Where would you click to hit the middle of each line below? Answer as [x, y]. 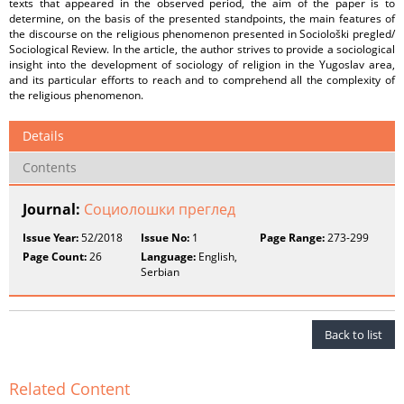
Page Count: [55, 257]
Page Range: [292, 238]
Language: [169, 257]
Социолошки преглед [160, 209]
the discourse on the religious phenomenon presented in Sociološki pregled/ [202, 34]
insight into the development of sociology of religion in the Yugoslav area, [202, 64]
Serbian [161, 272]
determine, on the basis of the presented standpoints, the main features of [202, 18]
